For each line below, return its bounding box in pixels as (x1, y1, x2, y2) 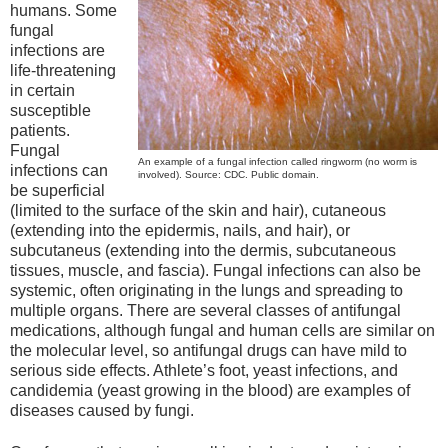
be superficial (10, 181, 105, 199)
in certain (10, 81, 75, 99)
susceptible (10, 101, 91, 119)
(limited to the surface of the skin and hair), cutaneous (10, 201, 386, 219)
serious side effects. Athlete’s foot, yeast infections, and (10, 361, 398, 379)
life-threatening (10, 61, 116, 79)
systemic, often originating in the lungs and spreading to (10, 281, 403, 299)
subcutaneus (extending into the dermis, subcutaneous (10, 241, 396, 259)
